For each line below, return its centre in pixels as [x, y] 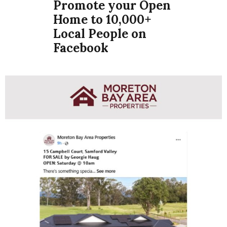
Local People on [100, 33]
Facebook [81, 48]
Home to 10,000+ [103, 19]
